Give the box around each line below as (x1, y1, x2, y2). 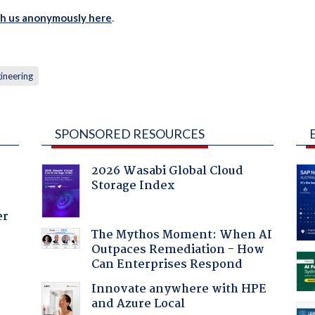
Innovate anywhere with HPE (91, 279, 266, 299)
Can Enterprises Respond (91, 255, 243, 274)
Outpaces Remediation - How (91, 240, 264, 259)
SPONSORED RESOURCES (54, 125, 205, 141)
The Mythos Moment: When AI (91, 225, 272, 245)
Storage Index (91, 176, 175, 195)
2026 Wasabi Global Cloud (91, 161, 243, 181)
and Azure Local (91, 294, 185, 314)
